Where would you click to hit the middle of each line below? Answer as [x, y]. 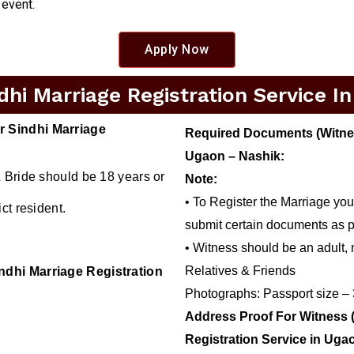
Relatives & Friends [240, 271]
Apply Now [177, 50]
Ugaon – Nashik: [235, 156]
